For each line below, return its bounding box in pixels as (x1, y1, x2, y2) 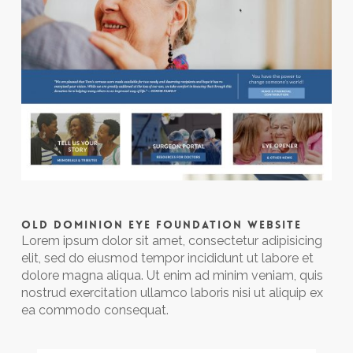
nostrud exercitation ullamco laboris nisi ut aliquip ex (20, 285, 323, 301)
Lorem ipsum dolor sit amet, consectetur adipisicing (20, 233, 322, 249)
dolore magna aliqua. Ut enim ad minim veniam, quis (20, 268, 323, 284)
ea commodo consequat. (20, 303, 169, 318)
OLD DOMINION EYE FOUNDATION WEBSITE (20, 217, 302, 232)
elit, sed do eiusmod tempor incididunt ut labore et (20, 251, 314, 266)
